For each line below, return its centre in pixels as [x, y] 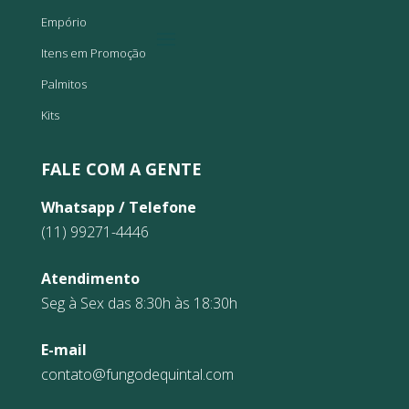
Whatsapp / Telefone [118, 207]
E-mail [63, 349]
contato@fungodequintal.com [137, 374]
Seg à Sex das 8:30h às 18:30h [139, 303]
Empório [63, 21]
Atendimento [90, 278]
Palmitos [63, 84]
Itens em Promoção [93, 52]
